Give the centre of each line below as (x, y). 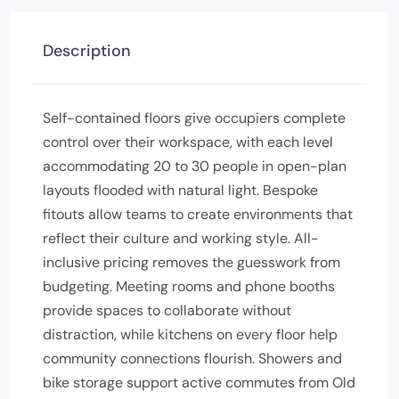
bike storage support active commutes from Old (199, 383)
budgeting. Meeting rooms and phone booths (189, 286)
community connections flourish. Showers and (192, 358)
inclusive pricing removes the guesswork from (191, 262)
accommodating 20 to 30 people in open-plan (195, 166)
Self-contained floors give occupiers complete (194, 118)
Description (87, 51)
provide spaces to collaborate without (167, 310)
